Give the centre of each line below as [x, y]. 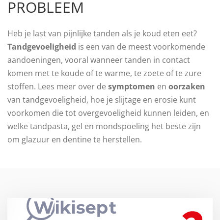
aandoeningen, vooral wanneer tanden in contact [99, 60]
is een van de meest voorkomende [141, 47]
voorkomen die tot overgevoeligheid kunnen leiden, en [108, 113]
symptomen [132, 86]
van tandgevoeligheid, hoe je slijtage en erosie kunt [102, 100]
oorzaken [187, 86]
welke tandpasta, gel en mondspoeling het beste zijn [104, 126]
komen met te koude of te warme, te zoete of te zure [104, 73]
